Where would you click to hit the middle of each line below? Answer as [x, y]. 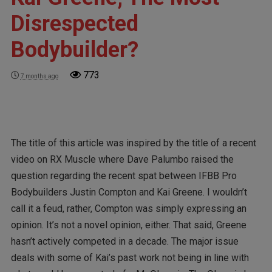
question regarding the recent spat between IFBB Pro [124, 176]
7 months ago [39, 76]
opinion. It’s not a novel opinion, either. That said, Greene [128, 225]
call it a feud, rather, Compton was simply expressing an [128, 209]
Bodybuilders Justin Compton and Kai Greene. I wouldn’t [129, 192]
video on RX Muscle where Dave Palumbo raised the [122, 160]
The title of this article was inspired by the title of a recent [133, 143]
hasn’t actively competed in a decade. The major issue [124, 242]
